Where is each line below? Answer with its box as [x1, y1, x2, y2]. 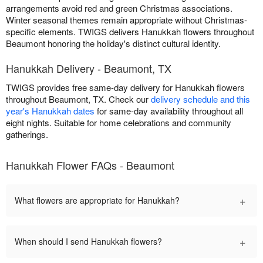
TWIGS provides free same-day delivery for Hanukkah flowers [6, 81, 245, 94]
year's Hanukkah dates [6, 104, 95, 117]
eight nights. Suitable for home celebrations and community [6, 116, 231, 129]
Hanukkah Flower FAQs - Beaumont [6, 157, 174, 173]
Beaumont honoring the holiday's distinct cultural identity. [6, 37, 221, 50]
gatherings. [6, 128, 48, 141]
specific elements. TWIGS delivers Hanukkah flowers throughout [6, 25, 254, 38]
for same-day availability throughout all [95, 104, 243, 117]
